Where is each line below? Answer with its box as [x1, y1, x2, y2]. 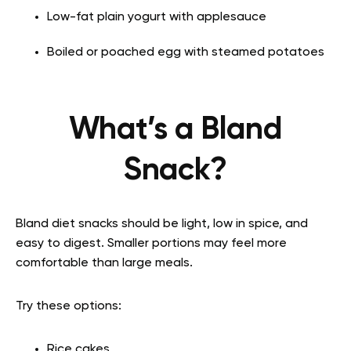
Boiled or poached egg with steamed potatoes [47, 46, 324, 59]
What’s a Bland [68, 114, 283, 146]
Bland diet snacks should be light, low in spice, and [16, 218, 308, 230]
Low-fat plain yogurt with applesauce [47, 11, 266, 24]
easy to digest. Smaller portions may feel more [16, 237, 287, 250]
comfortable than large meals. [16, 257, 193, 270]
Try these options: [16, 300, 121, 313]
